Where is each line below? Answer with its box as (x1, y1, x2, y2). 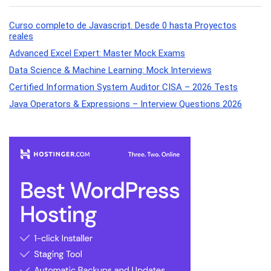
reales (9, 31, 33, 42)
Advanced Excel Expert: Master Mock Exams (9, 48, 185, 59)
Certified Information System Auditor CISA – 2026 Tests (9, 82, 238, 93)
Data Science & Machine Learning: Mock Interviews (9, 65, 212, 76)
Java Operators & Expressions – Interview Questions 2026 (9, 99, 242, 110)
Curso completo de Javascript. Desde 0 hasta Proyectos (9, 20, 237, 31)
